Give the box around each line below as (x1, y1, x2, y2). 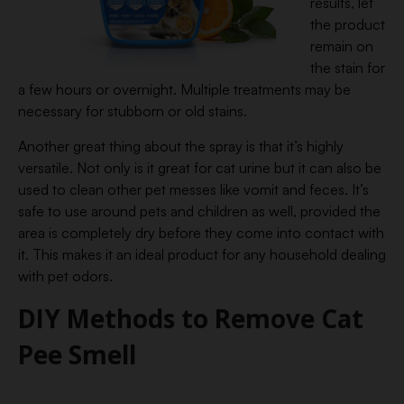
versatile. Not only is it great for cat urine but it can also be (18, 159, 381, 177)
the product (310, 15, 385, 33)
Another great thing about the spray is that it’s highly (18, 137, 344, 155)
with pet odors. (18, 267, 113, 285)
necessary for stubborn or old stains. (18, 102, 247, 120)
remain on (310, 37, 373, 55)
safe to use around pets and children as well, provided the (18, 202, 381, 220)
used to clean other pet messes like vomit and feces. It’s (18, 180, 369, 198)
